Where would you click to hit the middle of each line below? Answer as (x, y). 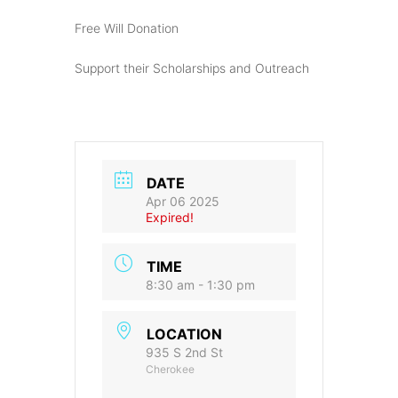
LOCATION (184, 334)
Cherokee (170, 369)
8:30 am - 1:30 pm (200, 284)
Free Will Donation (127, 28)
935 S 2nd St (184, 352)
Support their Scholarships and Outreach (192, 68)
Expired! (170, 217)
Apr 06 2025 (183, 201)
